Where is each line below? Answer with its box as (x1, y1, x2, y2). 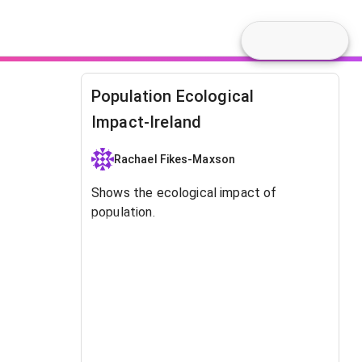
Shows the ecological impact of (91, 185, 277, 200)
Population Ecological (91, 86, 255, 106)
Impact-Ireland (91, 112, 202, 132)
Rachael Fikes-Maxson (114, 152, 235, 166)
